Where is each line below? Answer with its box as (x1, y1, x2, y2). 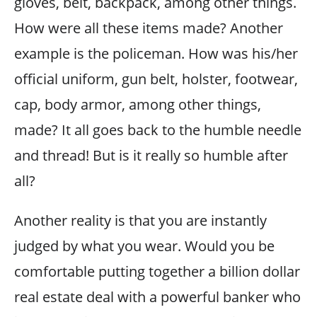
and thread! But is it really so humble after (14, 145, 288, 165)
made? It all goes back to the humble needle (14, 120, 301, 139)
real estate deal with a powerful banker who (14, 287, 301, 306)
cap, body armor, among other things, (14, 94, 261, 114)
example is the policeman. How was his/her (14, 43, 298, 63)
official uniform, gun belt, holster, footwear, (14, 69, 298, 88)
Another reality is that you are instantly (14, 210, 267, 230)
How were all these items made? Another (14, 18, 283, 38)
